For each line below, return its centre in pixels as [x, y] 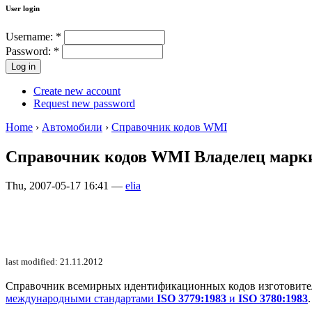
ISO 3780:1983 [273, 299]
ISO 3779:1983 [192, 299]
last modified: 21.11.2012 [54, 262]
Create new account [77, 91]
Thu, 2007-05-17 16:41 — [65, 186]
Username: [31, 36]
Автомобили [72, 127]
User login [23, 8]
